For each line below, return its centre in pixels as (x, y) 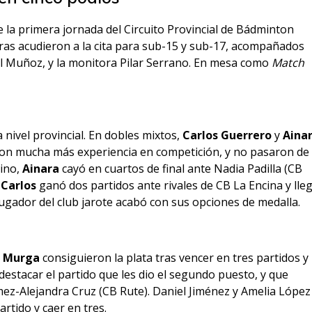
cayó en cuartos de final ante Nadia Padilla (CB (181, 169)
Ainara (41, 169)
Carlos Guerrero (227, 135)
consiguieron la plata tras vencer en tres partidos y (174, 258)
